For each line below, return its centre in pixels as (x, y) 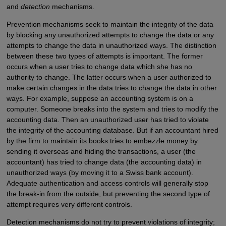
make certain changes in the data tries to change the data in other (111, 88)
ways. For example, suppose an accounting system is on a (100, 98)
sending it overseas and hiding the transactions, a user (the (101, 151)
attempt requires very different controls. (69, 204)
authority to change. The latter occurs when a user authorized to (109, 77)
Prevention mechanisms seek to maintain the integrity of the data (110, 24)
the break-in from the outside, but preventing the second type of (108, 193)
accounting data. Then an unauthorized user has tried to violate (107, 119)
